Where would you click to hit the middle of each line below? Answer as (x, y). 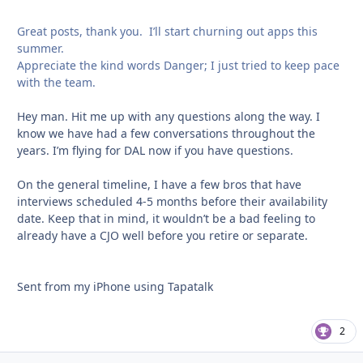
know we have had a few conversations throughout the (166, 133)
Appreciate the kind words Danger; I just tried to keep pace (178, 65)
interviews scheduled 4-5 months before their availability (172, 201)
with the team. (60, 82)
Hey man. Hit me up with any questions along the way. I (169, 116)
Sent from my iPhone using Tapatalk (115, 286)
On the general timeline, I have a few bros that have (159, 184)
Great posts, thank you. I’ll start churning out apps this (167, 31)
